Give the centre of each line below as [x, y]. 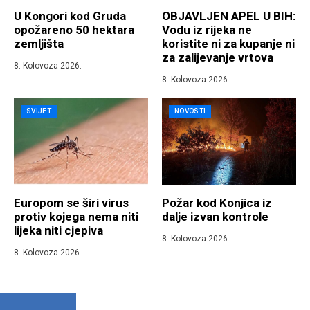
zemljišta [39, 44]
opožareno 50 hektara [74, 30]
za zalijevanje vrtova [218, 58]
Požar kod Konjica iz [217, 203]
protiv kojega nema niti [76, 217]
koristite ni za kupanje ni [228, 44]
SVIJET [39, 111]
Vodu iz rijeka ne [207, 30]
